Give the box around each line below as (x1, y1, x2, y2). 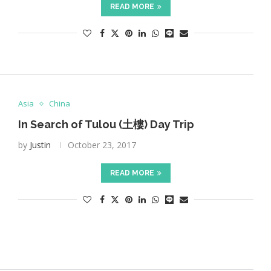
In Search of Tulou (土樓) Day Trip (18, 118, 194, 131)
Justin (29, 139, 51, 151)
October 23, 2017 (67, 139, 136, 151)
